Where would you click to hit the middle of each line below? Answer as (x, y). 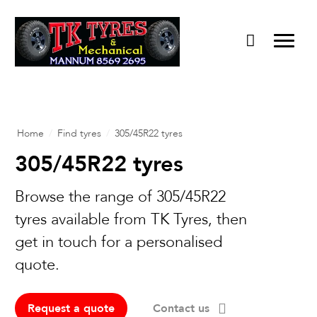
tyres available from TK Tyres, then (131, 219)
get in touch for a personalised (118, 242)
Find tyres (79, 133)
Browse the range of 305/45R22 (120, 197)
